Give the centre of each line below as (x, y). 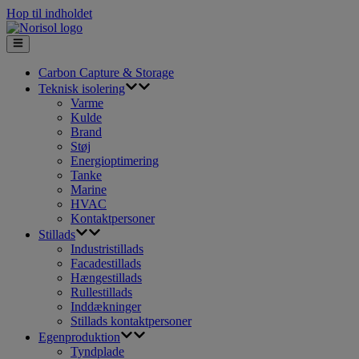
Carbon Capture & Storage (106, 73)
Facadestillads (106, 264)
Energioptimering (115, 161)
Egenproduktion (79, 337)
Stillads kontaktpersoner (131, 321)
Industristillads (107, 249)
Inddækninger (106, 307)
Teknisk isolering (82, 89)
